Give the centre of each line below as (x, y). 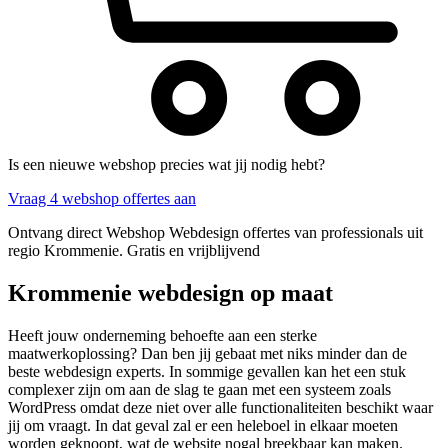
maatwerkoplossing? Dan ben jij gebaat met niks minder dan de (207, 353)
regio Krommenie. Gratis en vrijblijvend (134, 251)
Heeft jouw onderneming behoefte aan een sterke (162, 335)
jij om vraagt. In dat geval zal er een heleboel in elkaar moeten (203, 425)
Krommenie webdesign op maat (170, 292)
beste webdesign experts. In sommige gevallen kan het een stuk (207, 371)
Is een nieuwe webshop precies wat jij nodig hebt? (166, 165)
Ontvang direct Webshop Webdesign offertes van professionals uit (215, 233)
